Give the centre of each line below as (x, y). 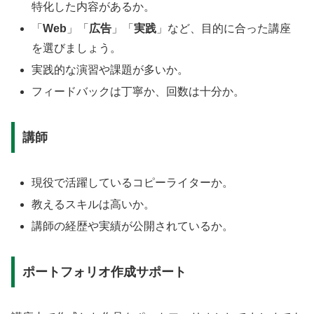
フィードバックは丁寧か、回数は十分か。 (138, 92)
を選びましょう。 (77, 48)
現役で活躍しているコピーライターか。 (133, 182)
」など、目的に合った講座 (224, 29)
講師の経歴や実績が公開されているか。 (133, 226)
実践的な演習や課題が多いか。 (110, 70)
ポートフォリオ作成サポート (104, 272)
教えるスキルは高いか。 (94, 205)
